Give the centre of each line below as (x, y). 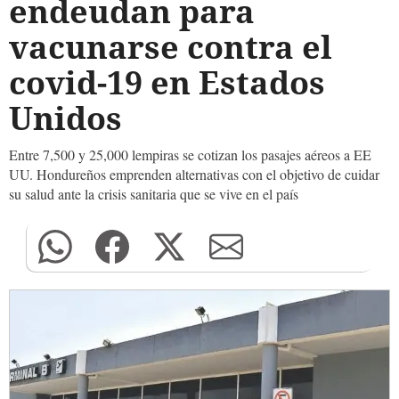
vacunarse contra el (171, 47)
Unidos (65, 118)
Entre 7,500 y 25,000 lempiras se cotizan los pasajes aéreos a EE (190, 155)
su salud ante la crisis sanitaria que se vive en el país (154, 194)
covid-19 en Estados (167, 82)
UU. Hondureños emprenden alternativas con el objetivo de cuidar (194, 174)
